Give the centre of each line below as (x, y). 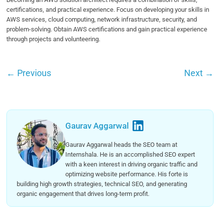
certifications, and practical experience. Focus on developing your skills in (108, 9)
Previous (33, 73)
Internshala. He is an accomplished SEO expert (130, 154)
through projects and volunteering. (54, 39)
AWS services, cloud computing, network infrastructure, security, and (102, 19)
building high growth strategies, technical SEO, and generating (102, 184)
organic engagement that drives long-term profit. (83, 193)
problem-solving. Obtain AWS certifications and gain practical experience (107, 29)
